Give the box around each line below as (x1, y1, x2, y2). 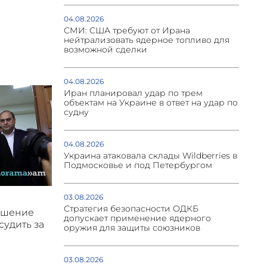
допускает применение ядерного (63, 213, 211, 224)
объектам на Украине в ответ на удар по (63, 97, 238, 108)
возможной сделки (63, 44, 147, 55)
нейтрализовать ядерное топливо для (63, 35, 229, 46)
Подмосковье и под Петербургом (63, 160, 212, 171)
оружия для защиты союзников (63, 222, 200, 234)
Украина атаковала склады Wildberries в (63, 150, 237, 162)
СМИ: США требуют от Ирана (63, 25, 190, 36)
